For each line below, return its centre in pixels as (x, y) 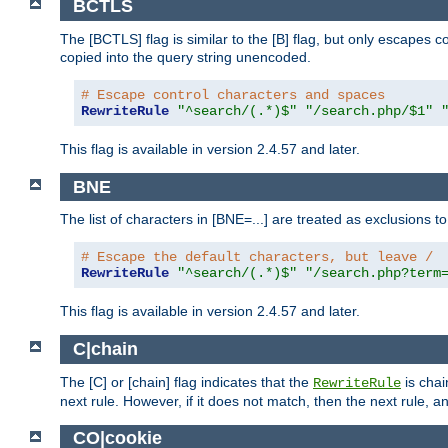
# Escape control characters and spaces (233, 94)
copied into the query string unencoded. (185, 56)
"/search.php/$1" (369, 110)
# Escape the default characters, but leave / (257, 257)
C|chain (105, 349)
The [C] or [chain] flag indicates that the (186, 381)
